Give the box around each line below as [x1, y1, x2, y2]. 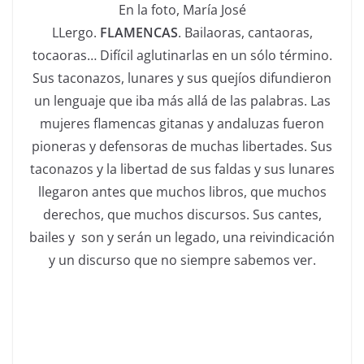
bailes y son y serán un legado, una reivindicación [29, 227, 335, 246]
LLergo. [51, 23, 100, 41]
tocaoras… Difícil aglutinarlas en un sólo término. [32, 45, 332, 64]
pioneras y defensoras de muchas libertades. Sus [32, 136, 332, 155]
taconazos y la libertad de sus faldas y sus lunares [29, 159, 335, 178]
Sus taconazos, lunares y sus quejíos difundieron [32, 68, 331, 87]
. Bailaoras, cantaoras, [177, 23, 313, 41]
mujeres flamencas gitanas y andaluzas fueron [40, 114, 324, 132]
